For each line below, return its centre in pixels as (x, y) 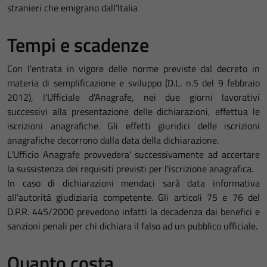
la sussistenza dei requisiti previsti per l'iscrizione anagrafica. (130, 169)
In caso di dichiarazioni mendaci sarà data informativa (133, 183)
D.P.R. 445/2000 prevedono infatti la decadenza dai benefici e (133, 212)
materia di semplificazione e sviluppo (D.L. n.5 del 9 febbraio (133, 83)
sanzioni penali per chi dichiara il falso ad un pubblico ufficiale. (132, 226)
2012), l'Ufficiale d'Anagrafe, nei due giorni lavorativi (133, 97)
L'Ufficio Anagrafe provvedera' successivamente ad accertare (133, 154)
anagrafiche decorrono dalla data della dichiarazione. (113, 140)
